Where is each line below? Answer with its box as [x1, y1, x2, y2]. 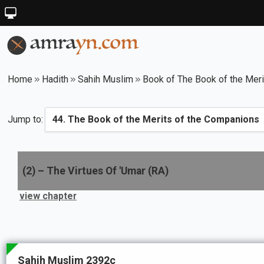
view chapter [19, 190, 77, 202]
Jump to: [8, 114, 43, 125]
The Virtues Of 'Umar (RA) [47, 165, 169, 177]
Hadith [42, 74, 68, 85]
